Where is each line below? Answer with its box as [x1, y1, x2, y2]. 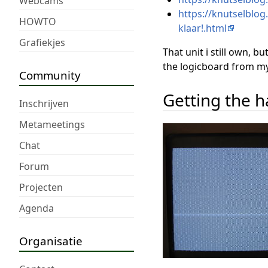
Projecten [19, 180, 63, 194]
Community [19, 67, 81, 83]
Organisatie [19, 233, 83, 248]
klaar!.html [178, 22, 227, 35]
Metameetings [19, 117, 85, 131]
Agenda [19, 201, 54, 215]
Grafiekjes [19, 35, 65, 49]
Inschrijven [19, 96, 69, 110]
